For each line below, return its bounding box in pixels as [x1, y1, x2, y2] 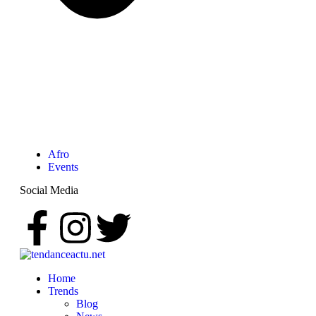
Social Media [20, 184, 78, 197]
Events [48, 161, 78, 174]
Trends [48, 285, 78, 298]
